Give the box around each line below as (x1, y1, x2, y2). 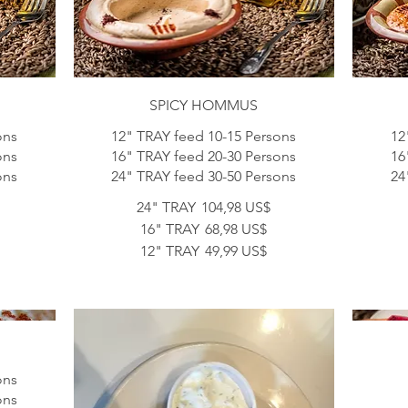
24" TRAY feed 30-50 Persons (111, 168, 297, 186)
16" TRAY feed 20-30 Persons (111, 148, 297, 166)
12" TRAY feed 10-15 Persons (111, 127, 297, 146)
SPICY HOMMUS (149, 97, 259, 115)
